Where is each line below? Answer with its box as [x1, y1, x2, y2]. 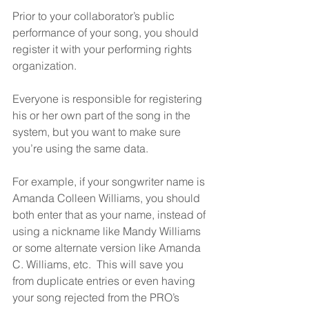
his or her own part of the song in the [12, 108, 193, 123]
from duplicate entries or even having [12, 274, 198, 288]
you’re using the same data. [12, 141, 154, 156]
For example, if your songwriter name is [12, 175, 208, 189]
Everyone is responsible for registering [12, 92, 205, 106]
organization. [12, 59, 82, 73]
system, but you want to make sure [12, 125, 183, 139]
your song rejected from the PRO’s [12, 290, 182, 305]
